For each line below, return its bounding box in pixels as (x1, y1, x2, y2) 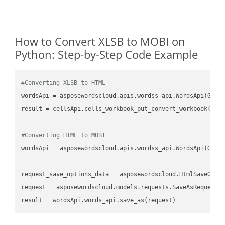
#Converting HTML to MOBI (21, 131, 106, 139)
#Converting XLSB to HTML (21, 79, 106, 86)
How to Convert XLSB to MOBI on (15, 33, 185, 49)
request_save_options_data (21, 170, 109, 178)
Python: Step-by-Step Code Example (15, 46, 198, 62)
